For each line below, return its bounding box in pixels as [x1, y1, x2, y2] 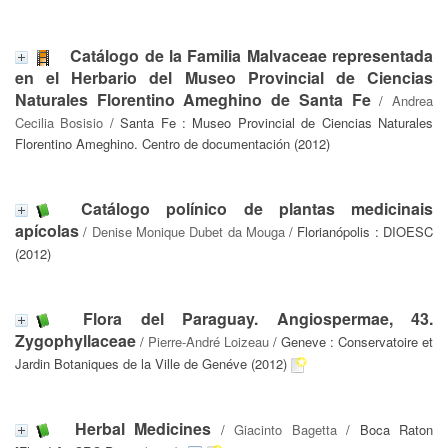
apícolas [15, 219, 79, 242]
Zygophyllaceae [15, 329, 136, 352]
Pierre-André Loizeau [148, 332, 269, 351]
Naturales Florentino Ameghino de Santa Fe [15, 88, 371, 111]
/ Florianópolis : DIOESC [284, 222, 434, 241]
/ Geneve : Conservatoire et [269, 332, 433, 351]
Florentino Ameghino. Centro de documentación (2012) [15, 134, 330, 153]
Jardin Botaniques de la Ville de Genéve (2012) [15, 354, 287, 373]
